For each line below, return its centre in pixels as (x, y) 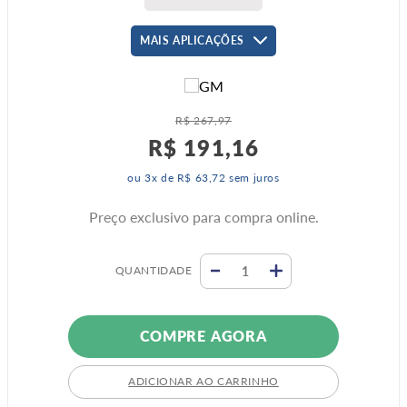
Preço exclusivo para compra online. (203, 216)
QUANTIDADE (154, 271)
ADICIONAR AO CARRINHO (203, 381)
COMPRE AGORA (203, 336)
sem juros (253, 177)
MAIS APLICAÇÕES (192, 40)
